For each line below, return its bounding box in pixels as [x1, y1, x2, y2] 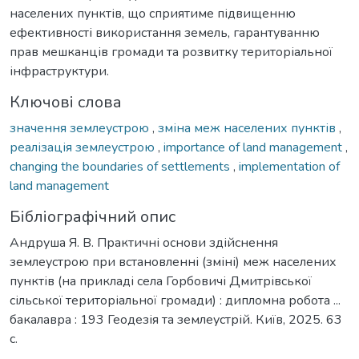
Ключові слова [10, 91, 122, 113]
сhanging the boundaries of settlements [10, 157, 233, 175]
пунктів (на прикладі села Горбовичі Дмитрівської [10, 272, 312, 290]
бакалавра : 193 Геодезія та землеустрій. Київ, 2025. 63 [10, 310, 342, 329]
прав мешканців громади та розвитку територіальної [10, 42, 333, 61]
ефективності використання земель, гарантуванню [10, 23, 320, 42]
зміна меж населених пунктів [158, 119, 339, 137]
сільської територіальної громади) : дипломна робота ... [10, 291, 341, 309]
